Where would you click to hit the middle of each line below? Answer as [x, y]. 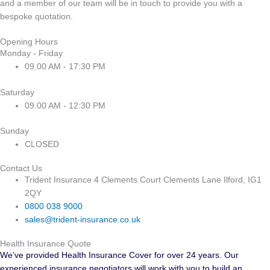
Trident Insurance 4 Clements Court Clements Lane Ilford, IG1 [143, 180]
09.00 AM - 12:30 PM [65, 105]
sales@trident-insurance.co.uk [83, 219]
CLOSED [42, 145]
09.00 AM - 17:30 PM [65, 67]
